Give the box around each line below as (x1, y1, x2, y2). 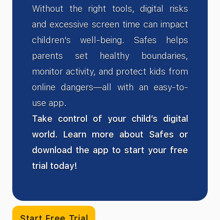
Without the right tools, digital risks (32, 3, 188, 14)
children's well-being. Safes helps (32, 35, 188, 46)
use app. (32, 98, 67, 109)
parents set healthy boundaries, (32, 51, 188, 61)
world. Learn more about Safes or (32, 129, 188, 140)
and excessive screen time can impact (32, 19, 188, 30)
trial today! (32, 161, 77, 171)
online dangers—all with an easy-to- (32, 82, 188, 93)
